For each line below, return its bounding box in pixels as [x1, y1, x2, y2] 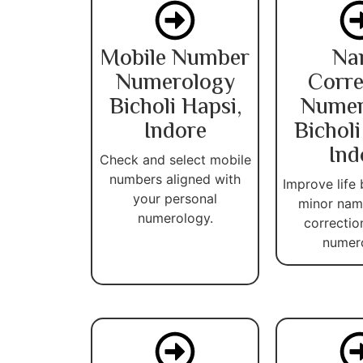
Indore [143, 113, 207, 150]
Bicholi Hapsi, [109, 89, 241, 126]
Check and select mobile [99, 151, 251, 168]
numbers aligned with [109, 170, 241, 187]
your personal [133, 190, 217, 207]
